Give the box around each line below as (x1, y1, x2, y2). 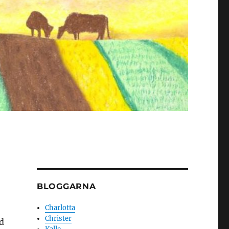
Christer (45, 214, 72, 223)
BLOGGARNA (36, 181, 96, 192)
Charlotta (45, 203, 76, 213)
